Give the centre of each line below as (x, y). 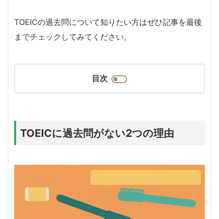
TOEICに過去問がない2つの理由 (97, 133)
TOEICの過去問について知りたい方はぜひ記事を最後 (108, 22)
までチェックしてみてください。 (73, 36)
